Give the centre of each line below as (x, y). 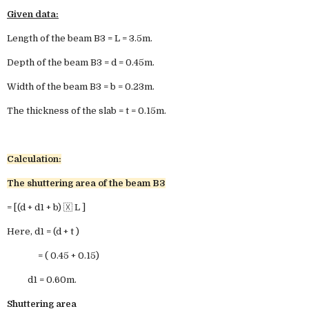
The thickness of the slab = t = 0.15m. (87, 111)
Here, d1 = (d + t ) (43, 231)
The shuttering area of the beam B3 (86, 183)
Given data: (33, 14)
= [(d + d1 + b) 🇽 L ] (46, 207)
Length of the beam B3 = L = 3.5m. (80, 38)
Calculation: (34, 159)
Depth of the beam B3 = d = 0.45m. (81, 62)
